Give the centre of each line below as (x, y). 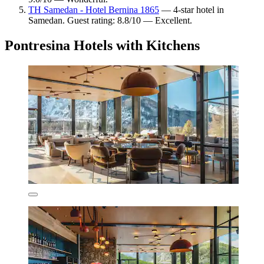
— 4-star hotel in (192, 10)
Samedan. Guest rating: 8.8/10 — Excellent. (110, 21)
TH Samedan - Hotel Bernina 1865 (94, 10)
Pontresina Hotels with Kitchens (102, 46)
